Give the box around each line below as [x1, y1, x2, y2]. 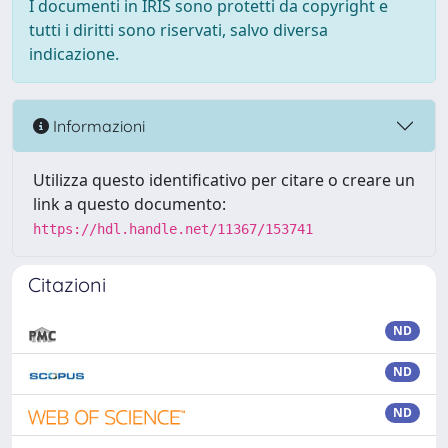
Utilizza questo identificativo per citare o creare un [33, 169, 415, 191]
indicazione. [29, 43, 119, 65]
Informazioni [49, 115, 145, 136]
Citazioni [28, 272, 106, 297]
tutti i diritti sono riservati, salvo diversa [29, 19, 328, 41]
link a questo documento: [33, 193, 226, 215]
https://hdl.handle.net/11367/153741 [33, 221, 313, 237]
